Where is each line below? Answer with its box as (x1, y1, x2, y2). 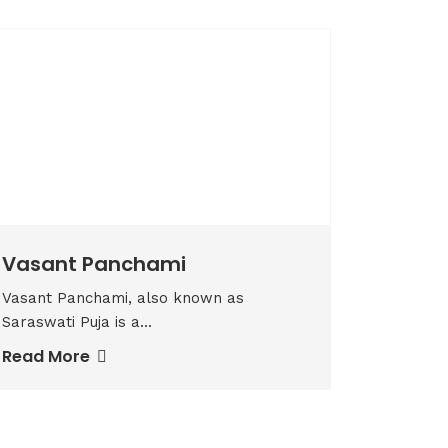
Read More (2, 345, 94, 368)
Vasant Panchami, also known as (2, 289, 244, 307)
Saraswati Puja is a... (2, 313, 152, 331)
